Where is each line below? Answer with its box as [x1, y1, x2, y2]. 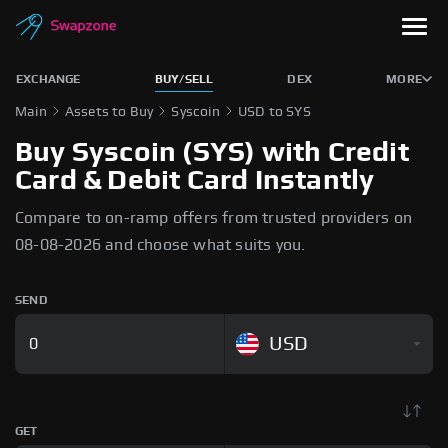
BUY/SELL [154, 73, 214, 85]
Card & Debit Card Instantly [15, 167, 375, 195]
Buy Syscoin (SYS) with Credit [15, 139, 409, 167]
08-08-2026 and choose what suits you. [15, 237, 306, 253]
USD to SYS [237, 105, 311, 119]
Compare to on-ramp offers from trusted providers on [15, 210, 413, 226]
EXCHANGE [16, 73, 81, 85]
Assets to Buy [64, 105, 154, 119]
